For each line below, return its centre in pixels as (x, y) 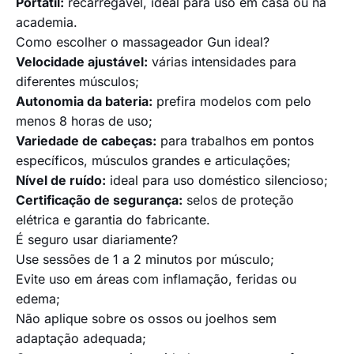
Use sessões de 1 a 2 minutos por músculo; (145, 260)
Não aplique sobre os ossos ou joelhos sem (146, 319)
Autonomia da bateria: (84, 102)
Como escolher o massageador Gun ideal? (143, 42)
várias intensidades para (222, 62)
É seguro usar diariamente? (97, 240)
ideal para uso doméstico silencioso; (217, 181)
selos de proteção (238, 200)
